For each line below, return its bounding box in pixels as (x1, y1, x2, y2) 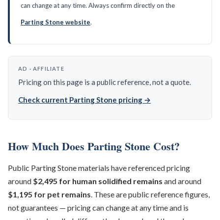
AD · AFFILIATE (18, 65, 64, 72)
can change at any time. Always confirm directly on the (21, 1, 175, 9)
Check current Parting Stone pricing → (18, 95, 151, 104)
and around (163, 176, 201, 186)
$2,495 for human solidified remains (33, 176, 163, 186)
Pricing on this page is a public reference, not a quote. (18, 78, 191, 86)
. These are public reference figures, (91, 190, 210, 199)
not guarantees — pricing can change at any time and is (8, 203, 189, 212)
